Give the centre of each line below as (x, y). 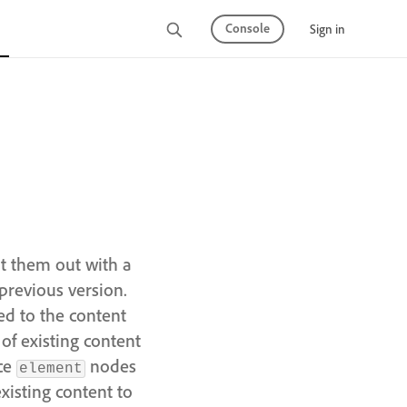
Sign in (328, 28)
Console (248, 27)
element (51, 369)
